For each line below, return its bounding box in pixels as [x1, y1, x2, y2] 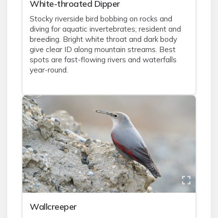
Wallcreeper [30, 201, 77, 212]
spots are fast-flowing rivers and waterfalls [30, 55, 177, 64]
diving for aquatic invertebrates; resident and [30, 24, 181, 34]
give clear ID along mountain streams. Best [30, 45, 176, 54]
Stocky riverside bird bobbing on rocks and [30, 14, 172, 23]
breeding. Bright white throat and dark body [30, 35, 177, 44]
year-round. [30, 65, 68, 74]
